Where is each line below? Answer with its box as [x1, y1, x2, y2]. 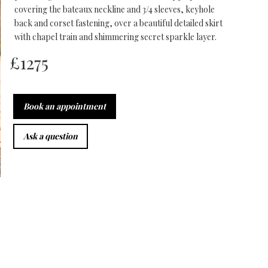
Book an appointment [23, 100, 106, 112]
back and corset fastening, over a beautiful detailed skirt [14, 17, 223, 29]
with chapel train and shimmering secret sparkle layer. [14, 31, 217, 43]
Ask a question [23, 130, 78, 142]
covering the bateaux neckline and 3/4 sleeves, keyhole [14, 4, 215, 16]
